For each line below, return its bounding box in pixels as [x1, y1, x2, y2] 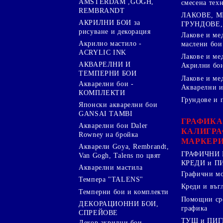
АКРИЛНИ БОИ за [79, 19, 140, 27]
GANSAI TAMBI [79, 110, 133, 117]
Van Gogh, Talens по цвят [79, 152, 161, 160]
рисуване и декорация [79, 28, 151, 36]
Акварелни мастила [79, 164, 143, 172]
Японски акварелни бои [79, 101, 158, 109]
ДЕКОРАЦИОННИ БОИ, [79, 200, 159, 208]
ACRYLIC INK [79, 49, 126, 57]
